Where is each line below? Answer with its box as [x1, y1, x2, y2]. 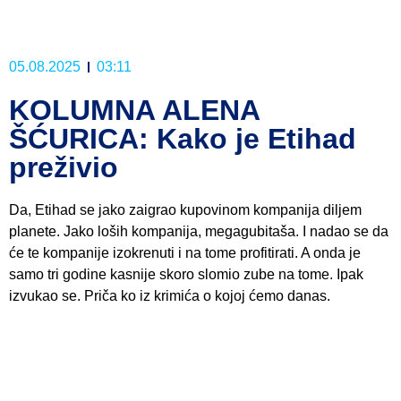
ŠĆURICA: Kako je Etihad [9, 122, 356, 155]
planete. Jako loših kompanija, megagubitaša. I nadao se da [9, 223, 388, 239]
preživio [9, 150, 118, 183]
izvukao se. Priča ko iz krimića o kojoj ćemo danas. [9, 287, 330, 303]
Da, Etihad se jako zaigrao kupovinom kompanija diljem [9, 201, 362, 218]
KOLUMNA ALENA [9, 93, 260, 126]
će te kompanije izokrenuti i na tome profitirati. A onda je [9, 244, 361, 260]
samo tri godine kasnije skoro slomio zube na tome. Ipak [9, 266, 363, 282]
